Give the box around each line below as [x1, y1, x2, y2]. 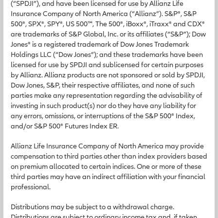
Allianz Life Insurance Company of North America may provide [11, 142, 204, 150]
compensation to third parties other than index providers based [11, 152, 207, 160]
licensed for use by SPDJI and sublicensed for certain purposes [11, 60, 203, 69]
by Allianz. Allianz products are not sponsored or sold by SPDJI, [11, 71, 205, 79]
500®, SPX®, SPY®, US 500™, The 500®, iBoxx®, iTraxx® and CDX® [11, 19, 205, 28]
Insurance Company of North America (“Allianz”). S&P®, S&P [11, 9, 197, 18]
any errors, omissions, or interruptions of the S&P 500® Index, [11, 111, 195, 120]
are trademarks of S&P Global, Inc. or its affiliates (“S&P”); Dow [11, 30, 206, 38]
